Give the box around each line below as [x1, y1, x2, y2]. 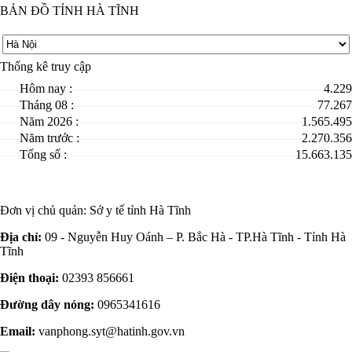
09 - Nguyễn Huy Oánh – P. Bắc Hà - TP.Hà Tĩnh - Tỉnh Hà [42, 230, 346, 244]
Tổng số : [20, 148, 67, 162]
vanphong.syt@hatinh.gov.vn [35, 324, 185, 339]
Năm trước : [20, 131, 79, 145]
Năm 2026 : [20, 115, 79, 129]
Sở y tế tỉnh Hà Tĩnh [90, 203, 191, 218]
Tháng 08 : [20, 98, 74, 112]
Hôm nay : [20, 82, 72, 96]
